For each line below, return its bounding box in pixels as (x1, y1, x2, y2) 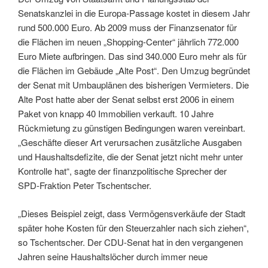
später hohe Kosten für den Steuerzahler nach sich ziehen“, (18, 221, 249, 234)
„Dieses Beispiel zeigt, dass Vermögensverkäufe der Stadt (18, 206, 245, 220)
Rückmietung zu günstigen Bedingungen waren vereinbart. (18, 121, 245, 135)
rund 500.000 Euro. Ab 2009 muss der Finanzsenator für (18, 21, 237, 34)
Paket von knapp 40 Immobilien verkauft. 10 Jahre (18, 107, 214, 120)
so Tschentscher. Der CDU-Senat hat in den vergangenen (18, 235, 243, 248)
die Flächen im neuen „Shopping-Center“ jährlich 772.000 (18, 35, 239, 48)
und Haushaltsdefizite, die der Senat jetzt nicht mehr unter (18, 150, 243, 163)
